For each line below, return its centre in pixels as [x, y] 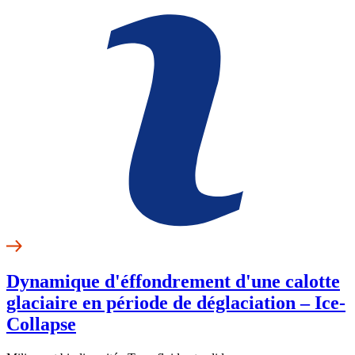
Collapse [41, 324]
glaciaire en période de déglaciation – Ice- [176, 302]
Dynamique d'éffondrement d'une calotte [173, 281]
